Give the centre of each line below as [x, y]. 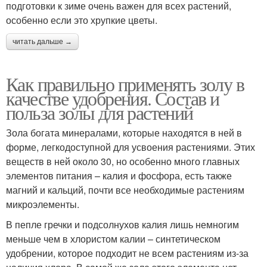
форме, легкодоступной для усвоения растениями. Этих [131, 147]
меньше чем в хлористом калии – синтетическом [113, 239]
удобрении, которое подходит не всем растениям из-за [127, 253]
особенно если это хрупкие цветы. [82, 20]
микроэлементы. [43, 204]
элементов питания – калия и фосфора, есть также [119, 176]
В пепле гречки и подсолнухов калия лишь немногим [122, 225]
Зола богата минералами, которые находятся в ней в [124, 133]
